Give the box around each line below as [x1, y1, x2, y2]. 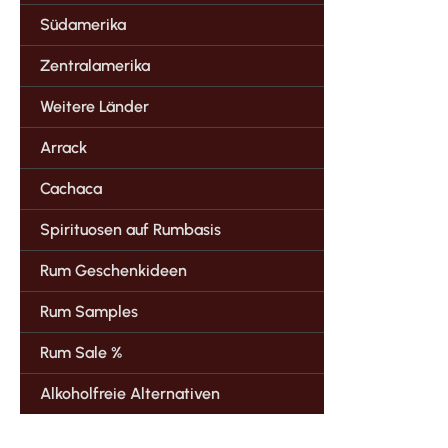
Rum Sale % [40, 342, 122, 362]
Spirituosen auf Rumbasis [40, 219, 221, 239]
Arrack [40, 137, 87, 157]
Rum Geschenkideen [40, 260, 187, 280]
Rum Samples [40, 301, 138, 321]
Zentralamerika [40, 55, 150, 75]
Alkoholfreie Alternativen [40, 383, 220, 403]
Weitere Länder [40, 96, 149, 116]
